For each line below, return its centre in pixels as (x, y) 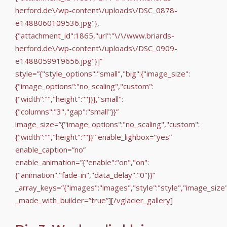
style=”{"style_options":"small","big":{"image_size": (103, 73)
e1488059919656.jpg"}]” (59, 61)
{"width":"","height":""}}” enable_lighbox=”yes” (93, 137)
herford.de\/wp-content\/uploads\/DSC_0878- (96, 10)
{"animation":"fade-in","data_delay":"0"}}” (85, 175)
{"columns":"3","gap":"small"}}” (67, 111)
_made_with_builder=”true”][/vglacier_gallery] (94, 200)
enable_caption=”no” (50, 149)
